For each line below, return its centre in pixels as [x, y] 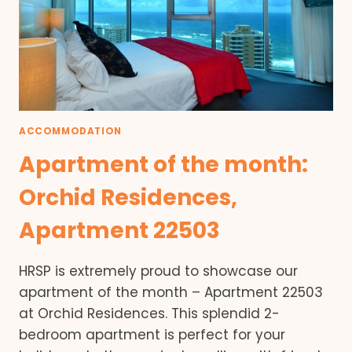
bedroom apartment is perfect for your [152, 334]
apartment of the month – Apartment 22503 [171, 292]
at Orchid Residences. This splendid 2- [149, 313]
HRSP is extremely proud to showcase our [158, 271]
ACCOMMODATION [70, 131]
